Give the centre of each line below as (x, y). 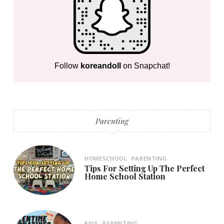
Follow (67, 66)
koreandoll (100, 66)
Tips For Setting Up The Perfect (145, 168)
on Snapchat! (145, 66)
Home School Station (125, 176)
